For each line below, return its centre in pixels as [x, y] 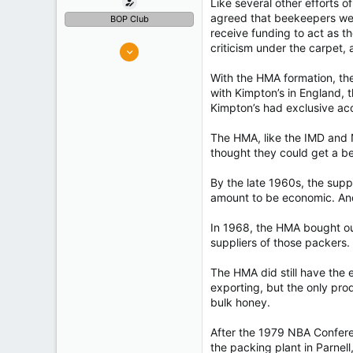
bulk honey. [240, 302]
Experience [92, 105]
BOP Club [129, 19]
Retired [176, 105]
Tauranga [171, 85]
